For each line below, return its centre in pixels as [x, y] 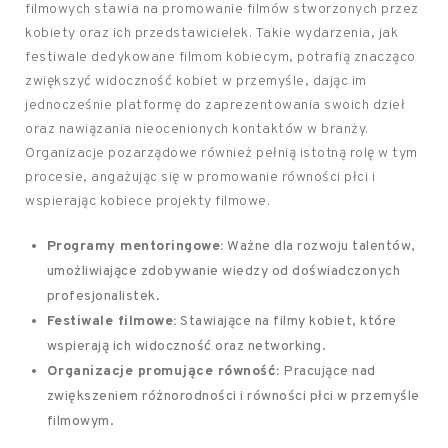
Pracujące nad [327, 371]
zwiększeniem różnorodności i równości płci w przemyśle [233, 396]
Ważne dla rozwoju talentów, [319, 246]
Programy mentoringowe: [135, 246]
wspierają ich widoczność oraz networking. [186, 346]
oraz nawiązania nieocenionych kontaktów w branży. [197, 129]
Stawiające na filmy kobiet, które [286, 321]
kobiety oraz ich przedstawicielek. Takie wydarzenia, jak [211, 33]
